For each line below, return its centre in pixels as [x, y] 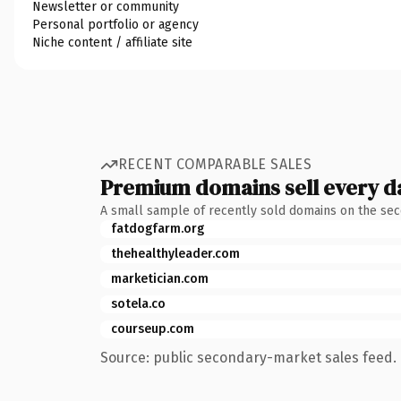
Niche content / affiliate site [112, 42]
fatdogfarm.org [158, 228]
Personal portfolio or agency [115, 24]
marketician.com [160, 278]
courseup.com [153, 328]
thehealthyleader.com [175, 253]
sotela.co [138, 303]
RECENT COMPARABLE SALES [215, 164]
